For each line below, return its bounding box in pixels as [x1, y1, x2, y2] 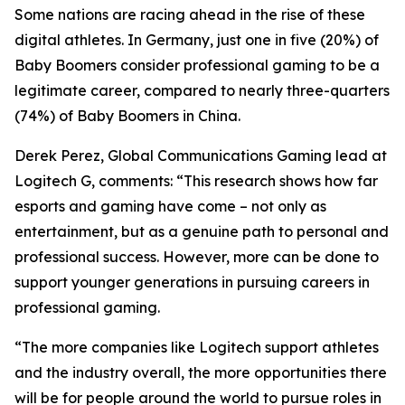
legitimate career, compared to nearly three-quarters [14, 81, 390, 100]
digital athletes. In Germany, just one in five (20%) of [14, 31, 379, 50]
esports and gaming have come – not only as [14, 197, 326, 216]
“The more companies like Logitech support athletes [14, 338, 379, 357]
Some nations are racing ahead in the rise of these [14, 5, 365, 24]
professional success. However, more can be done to [14, 248, 379, 267]
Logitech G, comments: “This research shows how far [14, 172, 378, 191]
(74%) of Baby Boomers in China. [14, 107, 240, 126]
